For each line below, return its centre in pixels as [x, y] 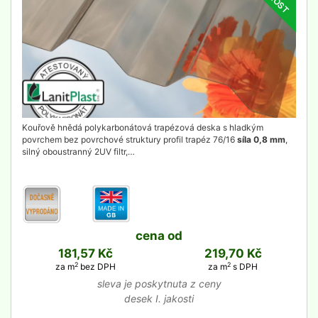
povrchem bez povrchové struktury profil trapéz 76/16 [130, 139]
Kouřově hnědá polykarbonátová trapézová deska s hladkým [143, 127]
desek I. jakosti [159, 298]
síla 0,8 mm [261, 139]
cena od [159, 236]
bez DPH [97, 267]
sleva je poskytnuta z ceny [159, 284]
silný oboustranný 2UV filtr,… [78, 152]
